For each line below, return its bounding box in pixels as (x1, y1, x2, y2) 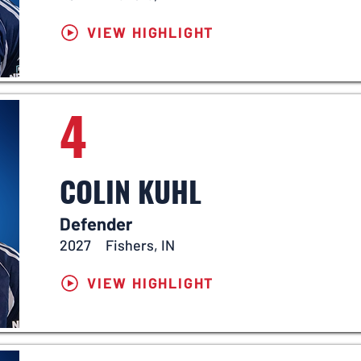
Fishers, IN (106, 236, 175, 254)
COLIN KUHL (60, 169, 201, 212)
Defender (60, 213, 132, 234)
